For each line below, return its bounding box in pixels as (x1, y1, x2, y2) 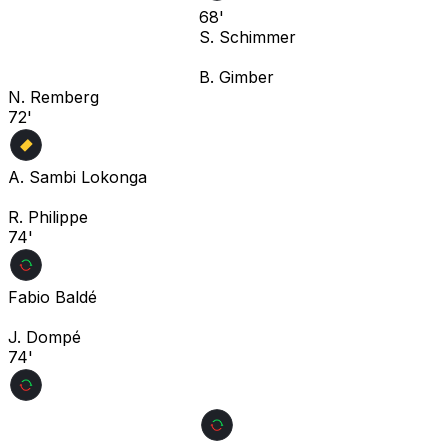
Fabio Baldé (8, 286, 97, 307)
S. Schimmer (199, 26, 296, 47)
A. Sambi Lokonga (8, 166, 147, 187)
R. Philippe (8, 206, 88, 227)
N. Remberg (8, 86, 99, 107)
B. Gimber (199, 66, 274, 87)
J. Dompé (8, 326, 81, 347)
